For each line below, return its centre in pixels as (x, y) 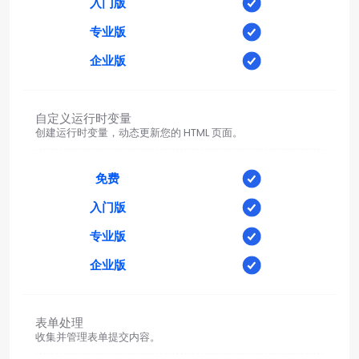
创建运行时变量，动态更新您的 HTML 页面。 (139, 132)
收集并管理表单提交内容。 (98, 337)
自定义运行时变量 (83, 118)
